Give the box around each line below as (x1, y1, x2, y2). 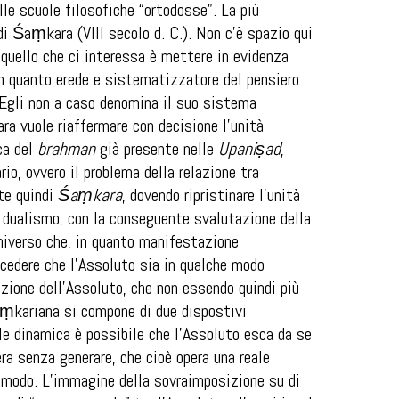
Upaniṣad (218, 137, 281, 160)
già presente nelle (95, 137, 218, 160)
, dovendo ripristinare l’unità (122, 183, 300, 207)
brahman (37, 137, 95, 160)
